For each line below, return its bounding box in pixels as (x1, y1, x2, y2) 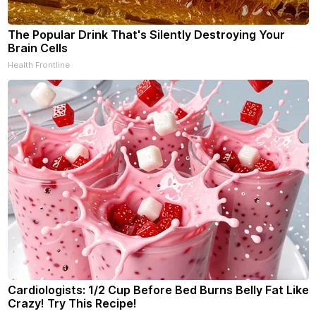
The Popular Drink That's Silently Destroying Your (7, 28, 285, 42)
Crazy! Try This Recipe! (7, 296, 137, 310)
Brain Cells (7, 41, 68, 55)
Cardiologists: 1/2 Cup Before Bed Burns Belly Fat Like (7, 283, 309, 297)
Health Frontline (7, 60, 70, 70)
